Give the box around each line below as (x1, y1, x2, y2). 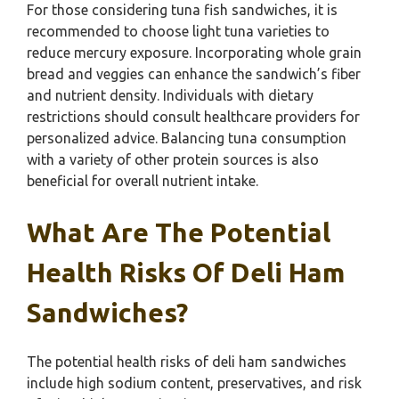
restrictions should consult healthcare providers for (27, 109, 360, 125)
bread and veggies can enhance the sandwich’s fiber (27, 66, 361, 82)
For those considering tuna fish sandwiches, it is (27, 2, 338, 18)
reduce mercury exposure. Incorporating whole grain (27, 45, 362, 61)
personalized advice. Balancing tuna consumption (27, 130, 346, 146)
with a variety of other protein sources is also (27, 151, 319, 167)
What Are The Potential (27, 217, 330, 248)
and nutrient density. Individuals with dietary (27, 87, 313, 103)
